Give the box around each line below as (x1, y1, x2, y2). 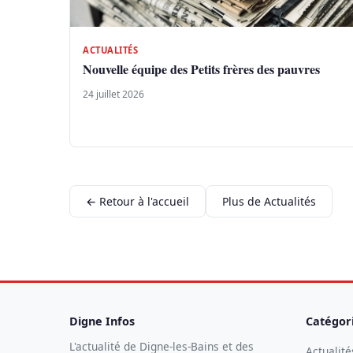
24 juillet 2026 (83, 87, 144, 102)
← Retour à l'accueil (86, 193, 189, 209)
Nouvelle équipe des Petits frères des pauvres (83, 60, 320, 79)
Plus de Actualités (222, 193, 316, 209)
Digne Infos (69, 314, 135, 329)
